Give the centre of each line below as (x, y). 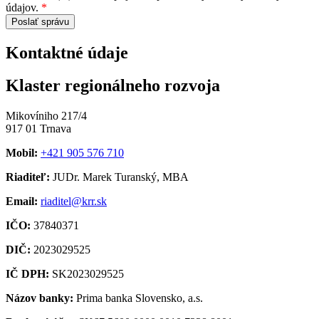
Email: (22, 202)
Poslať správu (40, 21)
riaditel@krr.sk (74, 202)
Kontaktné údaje (67, 52)
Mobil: (22, 153)
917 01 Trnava (38, 129)
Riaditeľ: (28, 177)
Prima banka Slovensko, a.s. (138, 298)
